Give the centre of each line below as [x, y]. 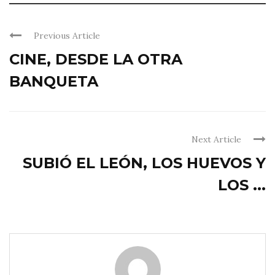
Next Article [216, 140]
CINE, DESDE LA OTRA [96, 60]
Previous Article [67, 36]
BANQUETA [54, 82]
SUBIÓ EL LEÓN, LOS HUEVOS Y [144, 163]
